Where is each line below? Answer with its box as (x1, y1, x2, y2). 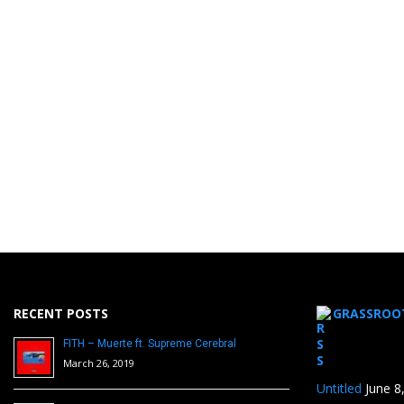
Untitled (317, 380, 362, 397)
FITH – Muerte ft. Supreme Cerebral (63, 337, 236, 350)
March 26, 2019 (63, 356, 134, 370)
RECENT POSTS (14, 305, 108, 322)
